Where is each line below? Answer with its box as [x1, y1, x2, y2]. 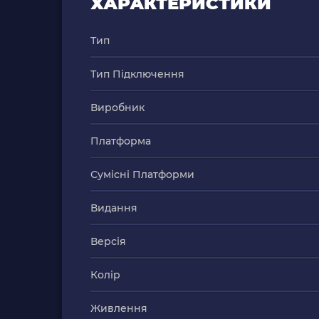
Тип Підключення [90, 68, 184, 80]
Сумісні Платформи [90, 168, 194, 181]
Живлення [90, 302, 147, 315]
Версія [90, 235, 126, 248]
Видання [90, 202, 137, 214]
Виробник [90, 101, 145, 114]
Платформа [90, 135, 151, 147]
